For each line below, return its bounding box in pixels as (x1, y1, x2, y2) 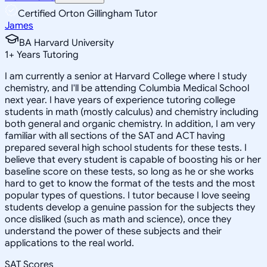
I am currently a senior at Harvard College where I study (5, 70, 247, 82)
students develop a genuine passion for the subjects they (5, 201, 255, 213)
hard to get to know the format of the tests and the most (5, 177, 255, 190)
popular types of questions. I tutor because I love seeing (5, 189, 250, 201)
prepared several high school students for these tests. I (5, 141, 247, 154)
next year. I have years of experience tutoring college (5, 94, 235, 106)
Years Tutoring (14, 48, 79, 61)
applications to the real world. (5, 237, 134, 249)
